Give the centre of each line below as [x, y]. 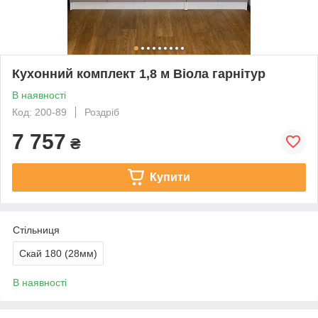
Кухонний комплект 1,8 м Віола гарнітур [139, 73]
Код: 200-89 [39, 112]
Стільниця [36, 230]
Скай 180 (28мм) [58, 253]
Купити [170, 177]
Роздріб [102, 112]
